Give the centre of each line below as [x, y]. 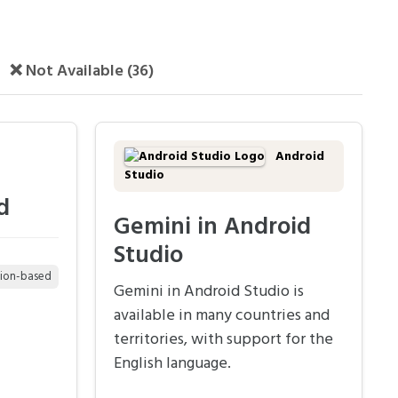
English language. [172, 364]
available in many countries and [222, 316]
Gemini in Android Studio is [209, 292]
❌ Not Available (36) [82, 72]
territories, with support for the [223, 340]
